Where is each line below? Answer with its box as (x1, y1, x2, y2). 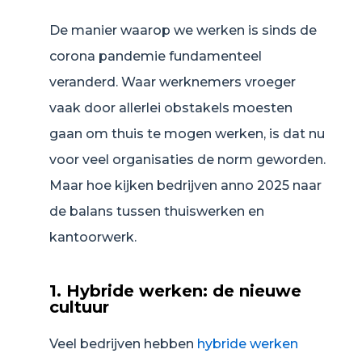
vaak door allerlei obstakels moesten (49, 100, 293, 116)
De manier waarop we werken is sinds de (49, 23, 317, 39)
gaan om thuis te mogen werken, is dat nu (49, 126, 325, 142)
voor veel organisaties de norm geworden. (49, 152, 326, 168)
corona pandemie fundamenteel (49, 48, 262, 65)
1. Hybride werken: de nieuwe (49, 281, 301, 301)
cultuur (49, 297, 109, 318)
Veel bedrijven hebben (49, 336, 197, 352)
